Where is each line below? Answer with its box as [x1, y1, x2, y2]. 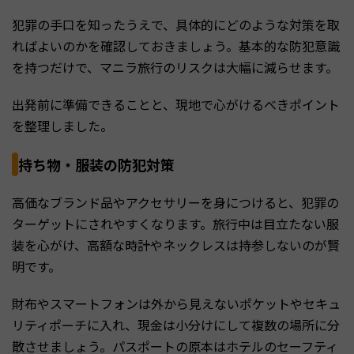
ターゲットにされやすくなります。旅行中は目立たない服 [12, 214, 339, 234]
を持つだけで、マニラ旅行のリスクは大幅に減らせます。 [12, 58, 338, 77]
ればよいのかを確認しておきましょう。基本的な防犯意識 [12, 36, 340, 56]
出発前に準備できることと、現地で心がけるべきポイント [12, 95, 340, 115]
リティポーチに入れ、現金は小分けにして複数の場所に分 [12, 315, 340, 335]
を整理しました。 [12, 116, 113, 136]
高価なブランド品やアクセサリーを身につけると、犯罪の [12, 193, 339, 213]
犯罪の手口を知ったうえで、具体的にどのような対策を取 [12, 15, 340, 35]
